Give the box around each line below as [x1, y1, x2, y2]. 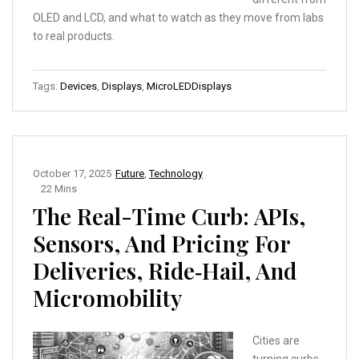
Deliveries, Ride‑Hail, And [33, 256, 296, 286]
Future [115, 167, 144, 180]
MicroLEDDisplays [147, 80, 232, 93]
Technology [149, 167, 203, 180]
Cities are [252, 334, 300, 348]
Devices [60, 80, 97, 93]
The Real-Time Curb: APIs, [33, 201, 305, 232]
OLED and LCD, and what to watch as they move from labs [33, 11, 324, 25]
